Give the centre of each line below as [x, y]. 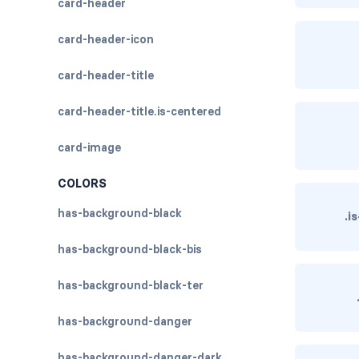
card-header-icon [106, 39]
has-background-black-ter [131, 285]
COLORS [82, 184]
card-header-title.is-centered [139, 111]
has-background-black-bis [130, 249]
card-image [89, 147]
